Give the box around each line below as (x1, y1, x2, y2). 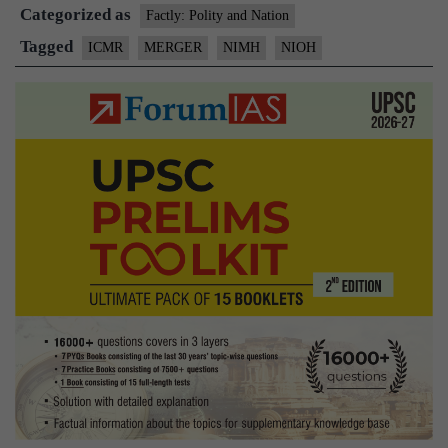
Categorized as (20, 5, 135, 24)
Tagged (20, 37, 77, 56)
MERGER (144, 40, 202, 55)
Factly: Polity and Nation (146, 8, 289, 23)
